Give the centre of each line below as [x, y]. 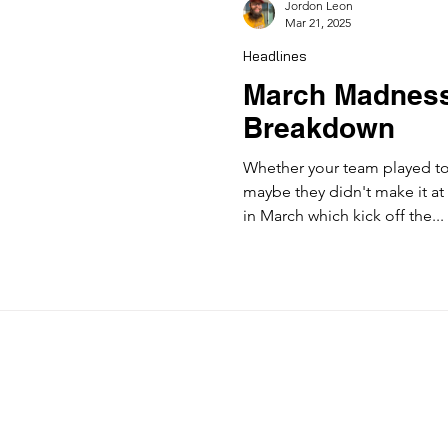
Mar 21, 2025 [318, 22]
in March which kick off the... [343, 215]
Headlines [275, 55]
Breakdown [319, 127]
